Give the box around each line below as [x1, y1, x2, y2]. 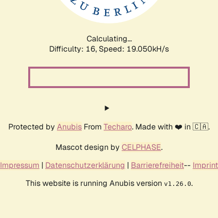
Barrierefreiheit [131, 160, 184, 170]
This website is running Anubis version [25, 178, 164, 188]
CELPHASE [122, 142, 161, 152]
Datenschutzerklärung [45, 160, 125, 170]
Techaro [104, 121, 132, 132]
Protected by [8, 121, 57, 132]
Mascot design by [55, 142, 122, 152]
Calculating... [86, 33, 132, 44]
